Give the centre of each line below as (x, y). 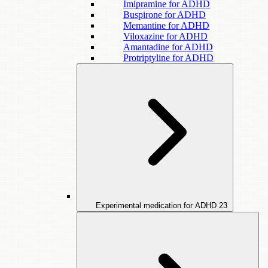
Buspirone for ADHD (165, 15)
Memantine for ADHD (166, 25)
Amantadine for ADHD (168, 47)
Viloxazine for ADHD (165, 36)
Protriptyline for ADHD (168, 58)
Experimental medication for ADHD (156, 205)
